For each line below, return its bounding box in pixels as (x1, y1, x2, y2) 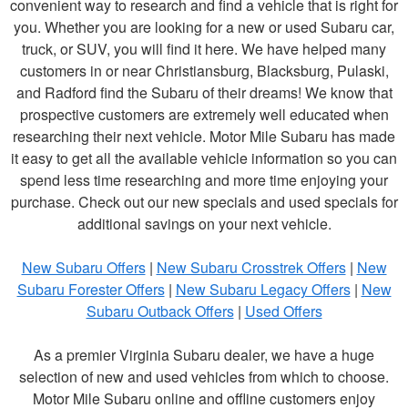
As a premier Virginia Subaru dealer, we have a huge (34, 344, 374, 366)
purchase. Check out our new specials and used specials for (10, 191, 398, 213)
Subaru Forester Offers (16, 279, 165, 301)
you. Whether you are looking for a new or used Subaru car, (14, 16, 394, 38)
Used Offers (244, 301, 322, 322)
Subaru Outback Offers (86, 301, 234, 322)
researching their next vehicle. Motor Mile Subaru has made (13, 126, 395, 148)
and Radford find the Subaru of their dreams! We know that (15, 82, 393, 104)
